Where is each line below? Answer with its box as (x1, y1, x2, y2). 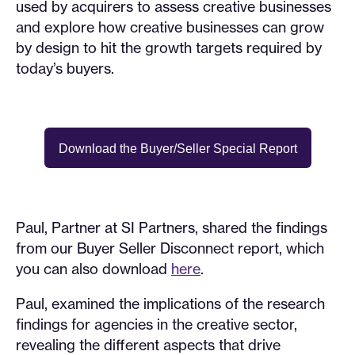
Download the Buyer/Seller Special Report (58, 142, 297, 155)
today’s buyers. (16, 59, 114, 77)
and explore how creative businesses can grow (16, 18, 324, 36)
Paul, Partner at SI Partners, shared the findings (16, 219, 327, 236)
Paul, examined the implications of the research (16, 295, 325, 312)
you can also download (16, 260, 171, 277)
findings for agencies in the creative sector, (16, 315, 297, 333)
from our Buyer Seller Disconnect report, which (16, 239, 324, 257)
